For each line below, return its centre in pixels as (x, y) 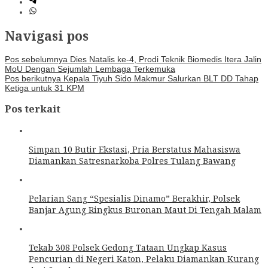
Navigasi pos (47, 36)
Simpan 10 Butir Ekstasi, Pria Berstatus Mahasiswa (135, 149)
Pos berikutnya (33, 78)
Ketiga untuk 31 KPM (45, 88)
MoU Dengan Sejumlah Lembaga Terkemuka (90, 68)
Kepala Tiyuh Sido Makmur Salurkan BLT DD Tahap (160, 78)
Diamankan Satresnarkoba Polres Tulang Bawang (132, 160)
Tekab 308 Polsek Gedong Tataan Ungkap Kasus (128, 247)
